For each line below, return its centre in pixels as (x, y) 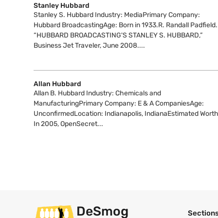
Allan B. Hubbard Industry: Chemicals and (97, 93)
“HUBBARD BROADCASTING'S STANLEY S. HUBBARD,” (118, 35)
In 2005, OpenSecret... (68, 124)
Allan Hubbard (57, 84)
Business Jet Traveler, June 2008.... (89, 45)
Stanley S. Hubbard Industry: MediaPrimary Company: (117, 15)
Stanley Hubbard (62, 5)
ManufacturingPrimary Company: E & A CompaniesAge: (119, 103)
